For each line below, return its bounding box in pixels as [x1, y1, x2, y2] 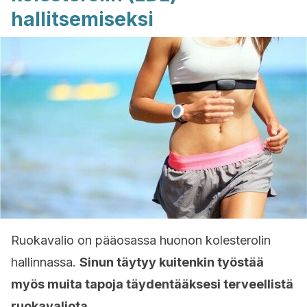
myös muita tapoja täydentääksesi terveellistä [11, 277, 293, 291]
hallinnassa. [11, 255, 79, 269]
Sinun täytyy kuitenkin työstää [79, 255, 264, 269]
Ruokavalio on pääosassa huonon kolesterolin [11, 233, 271, 247]
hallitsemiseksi [11, 8, 153, 31]
